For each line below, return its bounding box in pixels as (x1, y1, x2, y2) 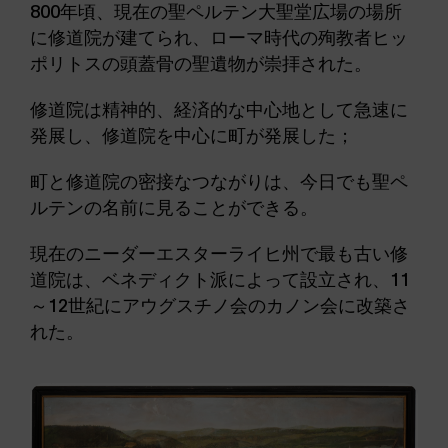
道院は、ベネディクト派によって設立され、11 (30, 266, 410, 290)
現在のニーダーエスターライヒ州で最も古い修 (30, 240, 408, 264)
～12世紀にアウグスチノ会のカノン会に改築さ (30, 292, 410, 316)
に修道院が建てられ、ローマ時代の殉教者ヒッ (30, 24, 408, 48)
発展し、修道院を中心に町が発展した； (30, 122, 354, 146)
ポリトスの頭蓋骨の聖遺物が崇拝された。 (30, 50, 372, 74)
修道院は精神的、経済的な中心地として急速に (30, 96, 408, 120)
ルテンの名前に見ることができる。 (30, 194, 318, 218)
